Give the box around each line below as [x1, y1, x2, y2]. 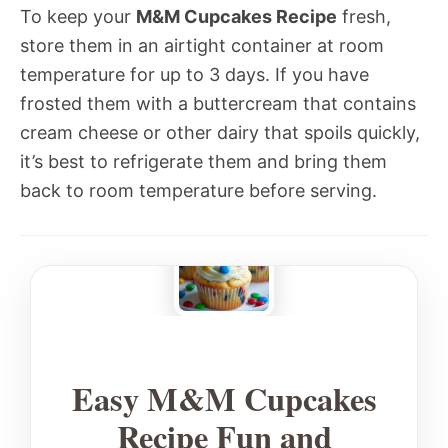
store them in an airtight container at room [20, 35, 384, 57]
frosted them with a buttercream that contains [20, 93, 416, 115]
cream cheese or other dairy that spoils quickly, [20, 122, 420, 144]
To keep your [20, 6, 136, 28]
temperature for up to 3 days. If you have [20, 64, 369, 86]
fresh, [337, 6, 391, 28]
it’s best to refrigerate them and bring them [20, 151, 387, 173]
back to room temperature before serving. [20, 180, 377, 202]
